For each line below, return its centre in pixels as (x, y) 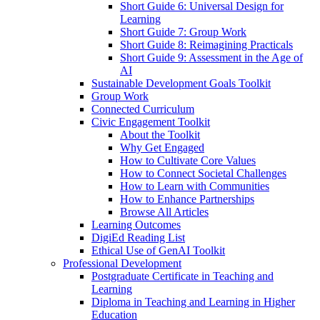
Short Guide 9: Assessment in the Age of (211, 58)
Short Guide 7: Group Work (183, 32)
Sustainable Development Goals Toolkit (181, 84)
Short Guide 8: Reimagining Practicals (206, 45)
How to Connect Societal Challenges (203, 174)
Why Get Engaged (162, 148)
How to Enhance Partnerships (187, 199)
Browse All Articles (164, 212)
